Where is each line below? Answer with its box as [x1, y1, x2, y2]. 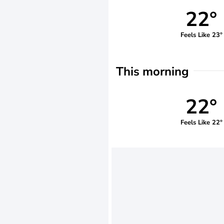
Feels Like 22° [180, 117, 222, 127]
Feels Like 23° [180, 30, 222, 39]
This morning [116, 63, 189, 79]
